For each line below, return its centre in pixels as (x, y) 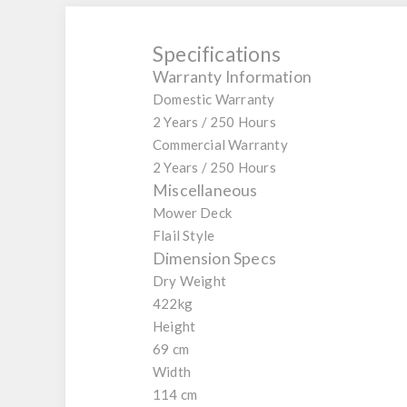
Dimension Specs (214, 259)
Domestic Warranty (214, 99)
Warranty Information (232, 77)
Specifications (217, 55)
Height (174, 327)
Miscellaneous (205, 191)
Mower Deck (192, 213)
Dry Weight (189, 281)
